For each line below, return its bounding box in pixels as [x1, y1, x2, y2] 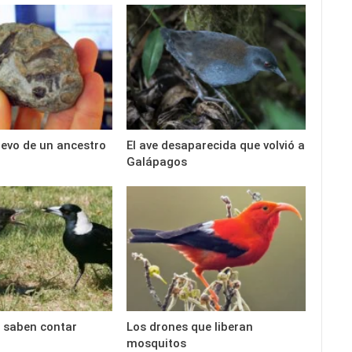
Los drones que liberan [126, 320, 254, 335]
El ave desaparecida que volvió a [126, 137, 306, 152]
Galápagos [126, 154, 188, 169]
